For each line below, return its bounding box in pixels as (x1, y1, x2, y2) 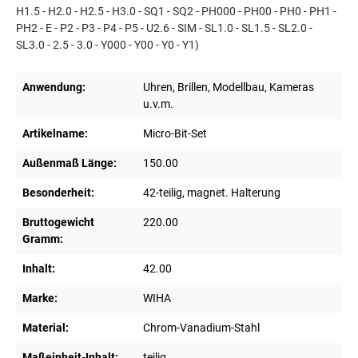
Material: (22, 321, 69, 335)
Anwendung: (22, 81, 86, 94)
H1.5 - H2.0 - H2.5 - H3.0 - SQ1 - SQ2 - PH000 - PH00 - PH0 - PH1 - (16, 5, 336, 18)
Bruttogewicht (22, 216, 94, 229)
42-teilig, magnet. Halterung (143, 186, 280, 200)
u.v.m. (143, 97, 173, 111)
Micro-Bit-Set (143, 127, 207, 141)
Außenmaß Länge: (22, 157, 117, 170)
